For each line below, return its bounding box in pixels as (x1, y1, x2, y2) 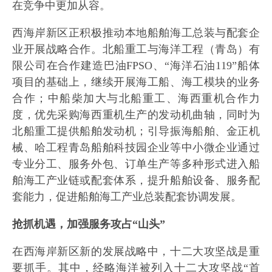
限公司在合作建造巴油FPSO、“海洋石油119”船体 (12, 59, 260, 72)
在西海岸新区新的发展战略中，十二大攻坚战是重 (12, 245, 260, 257)
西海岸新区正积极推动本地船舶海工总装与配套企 (12, 27, 260, 39)
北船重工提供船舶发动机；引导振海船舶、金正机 (12, 125, 260, 137)
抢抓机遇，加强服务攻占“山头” (12, 218, 165, 230)
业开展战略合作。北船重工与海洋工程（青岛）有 (12, 43, 260, 55)
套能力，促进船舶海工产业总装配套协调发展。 (12, 191, 242, 203)
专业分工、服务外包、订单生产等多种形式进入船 (12, 158, 260, 170)
